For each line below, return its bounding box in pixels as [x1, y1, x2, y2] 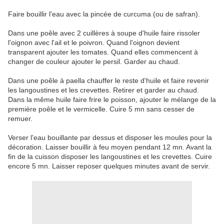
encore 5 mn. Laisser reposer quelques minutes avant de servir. [8, 162, 210, 170]
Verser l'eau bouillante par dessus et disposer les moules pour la [8, 133, 212, 142]
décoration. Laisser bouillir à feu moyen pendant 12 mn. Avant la [8, 143, 211, 151]
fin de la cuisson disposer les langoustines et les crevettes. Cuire [8, 152, 212, 161]
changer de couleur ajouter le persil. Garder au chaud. [8, 57, 180, 66]
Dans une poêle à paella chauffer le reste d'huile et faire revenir [8, 76, 209, 85]
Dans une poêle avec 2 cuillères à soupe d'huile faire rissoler [8, 29, 200, 37]
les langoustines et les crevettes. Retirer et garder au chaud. [8, 86, 199, 94]
